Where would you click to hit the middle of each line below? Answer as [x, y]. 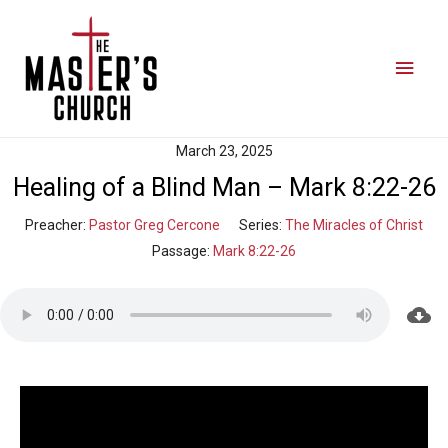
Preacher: [55, 225]
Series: [260, 225]
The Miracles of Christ [354, 225]
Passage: [181, 251]
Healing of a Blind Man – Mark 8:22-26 [224, 188]
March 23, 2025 [224, 151]
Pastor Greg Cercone [154, 225]
